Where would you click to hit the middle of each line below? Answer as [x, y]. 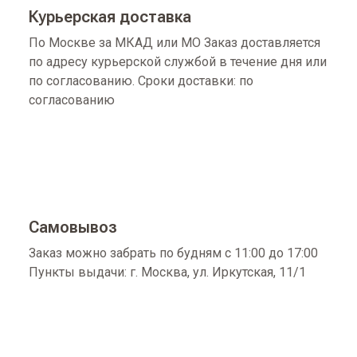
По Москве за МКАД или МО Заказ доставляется [175, 43]
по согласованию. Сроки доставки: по [141, 81]
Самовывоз [73, 227]
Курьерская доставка [110, 17]
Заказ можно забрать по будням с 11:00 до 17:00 [173, 253]
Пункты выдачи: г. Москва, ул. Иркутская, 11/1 [167, 272]
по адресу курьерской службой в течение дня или [178, 62]
